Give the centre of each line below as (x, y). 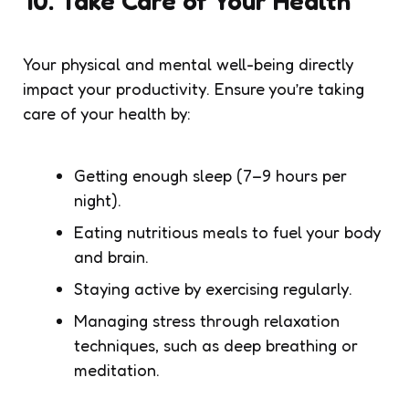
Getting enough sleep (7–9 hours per (210, 175)
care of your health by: (107, 113)
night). (98, 199)
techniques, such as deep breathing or (216, 345)
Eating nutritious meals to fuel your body (227, 231)
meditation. (117, 369)
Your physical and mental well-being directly (188, 63)
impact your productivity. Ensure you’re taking (194, 88)
